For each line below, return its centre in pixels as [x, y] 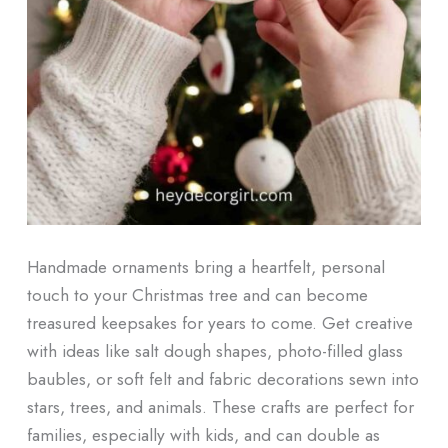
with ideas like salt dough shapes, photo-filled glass [214, 350]
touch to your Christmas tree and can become [197, 294]
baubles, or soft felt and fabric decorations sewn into [222, 378]
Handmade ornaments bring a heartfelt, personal [205, 266]
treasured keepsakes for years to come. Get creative [219, 322]
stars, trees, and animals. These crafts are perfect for [220, 406]
